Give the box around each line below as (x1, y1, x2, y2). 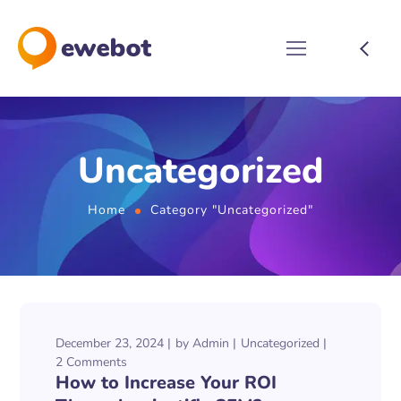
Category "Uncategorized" (149, 201, 313, 218)
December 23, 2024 (55, 335, 165, 352)
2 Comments (55, 354, 128, 371)
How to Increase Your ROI (55, 371, 277, 395)
